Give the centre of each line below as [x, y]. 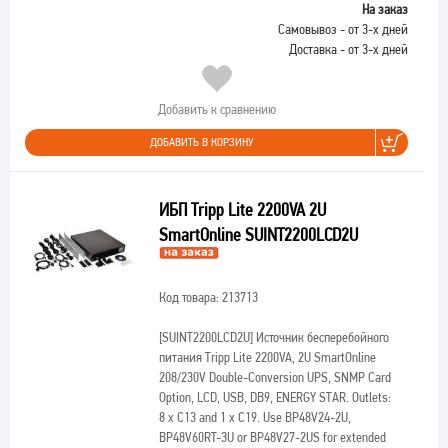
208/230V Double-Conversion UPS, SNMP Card [274, 377]
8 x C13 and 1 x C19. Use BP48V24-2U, [254, 417]
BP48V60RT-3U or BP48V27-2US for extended [272, 437]
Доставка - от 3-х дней [348, 49]
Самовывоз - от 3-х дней [343, 29]
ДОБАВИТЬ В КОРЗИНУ [201, 142]
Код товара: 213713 [208, 297]
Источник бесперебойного [320, 337]
